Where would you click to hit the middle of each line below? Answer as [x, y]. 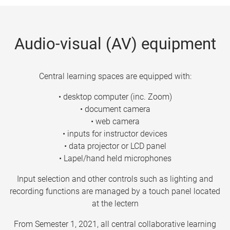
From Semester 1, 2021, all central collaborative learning [115, 224]
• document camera [115, 109]
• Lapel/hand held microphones [115, 158]
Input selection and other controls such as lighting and [115, 179]
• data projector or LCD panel [115, 146]
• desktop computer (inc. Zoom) [115, 97]
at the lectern [115, 203]
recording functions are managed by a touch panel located [115, 191]
